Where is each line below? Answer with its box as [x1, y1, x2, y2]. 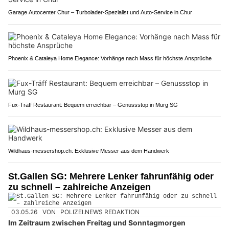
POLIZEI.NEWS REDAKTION [60, 208, 140, 216]
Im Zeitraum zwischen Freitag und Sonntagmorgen [8, 218, 186, 227]
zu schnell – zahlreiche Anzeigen [8, 181, 151, 192]
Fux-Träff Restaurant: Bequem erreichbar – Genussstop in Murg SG [8, 101, 178, 108]
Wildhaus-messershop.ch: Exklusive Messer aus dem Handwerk [8, 147, 169, 154]
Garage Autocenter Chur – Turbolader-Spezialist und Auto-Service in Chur [8, 9, 192, 15]
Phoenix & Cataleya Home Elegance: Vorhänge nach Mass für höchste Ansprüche [8, 55, 212, 61]
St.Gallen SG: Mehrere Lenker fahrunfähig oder [8, 171, 214, 181]
